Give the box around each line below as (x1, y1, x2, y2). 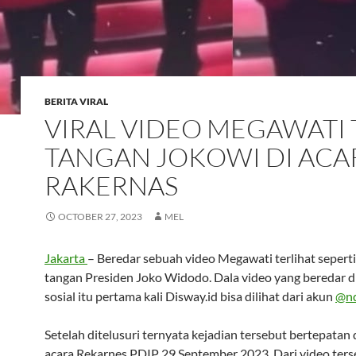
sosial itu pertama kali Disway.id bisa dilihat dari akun (44, 288, 335, 304)
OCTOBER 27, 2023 (58, 211, 142, 222)
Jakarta (44, 250, 87, 265)
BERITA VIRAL (44, 95, 108, 107)
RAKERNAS (44, 169, 178, 202)
